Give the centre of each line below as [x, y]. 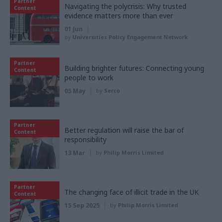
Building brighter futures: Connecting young [134, 68]
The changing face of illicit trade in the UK [132, 192]
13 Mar [75, 153]
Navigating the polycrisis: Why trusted [125, 6]
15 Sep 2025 [82, 205]
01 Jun [74, 29]
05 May [75, 91]
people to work [89, 77]
